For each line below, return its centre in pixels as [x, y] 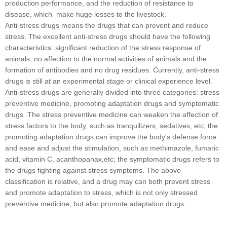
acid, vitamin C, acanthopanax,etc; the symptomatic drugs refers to [112, 159]
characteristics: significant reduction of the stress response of [103, 48]
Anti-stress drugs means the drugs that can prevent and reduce [107, 25]
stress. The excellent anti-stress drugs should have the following [108, 36]
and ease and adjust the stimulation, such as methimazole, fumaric [112, 148]
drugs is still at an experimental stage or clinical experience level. [109, 81]
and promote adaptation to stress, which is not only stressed [101, 193]
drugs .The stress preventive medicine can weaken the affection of [111, 115]
